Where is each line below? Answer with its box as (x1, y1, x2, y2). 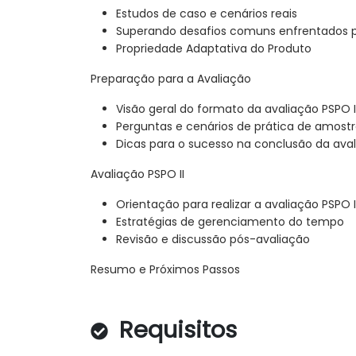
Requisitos (113, 314, 237, 346)
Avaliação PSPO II (91, 166, 184, 183)
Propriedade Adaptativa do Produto (116, 41, 311, 57)
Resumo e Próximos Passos (91, 261, 240, 278)
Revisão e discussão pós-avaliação (116, 231, 310, 248)
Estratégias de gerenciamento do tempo (116, 214, 344, 230)
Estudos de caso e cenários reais (116, 6, 297, 22)
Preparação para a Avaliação (91, 71, 251, 87)
